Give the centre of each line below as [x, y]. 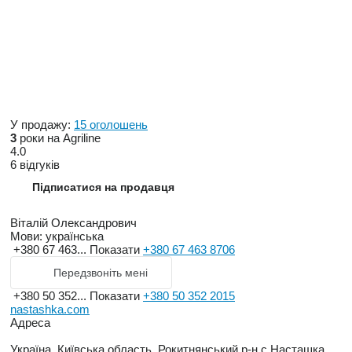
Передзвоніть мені [101, 272]
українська [73, 236]
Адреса [30, 322]
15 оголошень [111, 124]
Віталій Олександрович [73, 222]
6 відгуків [35, 164]
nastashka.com [50, 309]
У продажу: [42, 124]
